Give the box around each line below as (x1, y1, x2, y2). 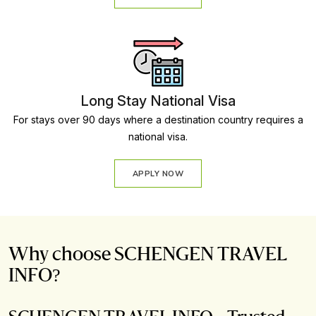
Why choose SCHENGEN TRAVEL (8, 245, 287, 265)
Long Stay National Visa (80, 92, 236, 110)
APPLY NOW (132, 169, 184, 179)
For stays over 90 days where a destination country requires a (13, 114, 303, 126)
